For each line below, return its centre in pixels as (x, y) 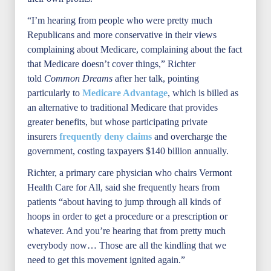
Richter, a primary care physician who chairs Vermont (129, 173)
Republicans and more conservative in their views (122, 35)
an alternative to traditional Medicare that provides (122, 107)
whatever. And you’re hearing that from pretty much (126, 231)
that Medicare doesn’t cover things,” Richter (111, 64)
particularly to (55, 93)
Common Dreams (80, 78)
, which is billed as (203, 93)
